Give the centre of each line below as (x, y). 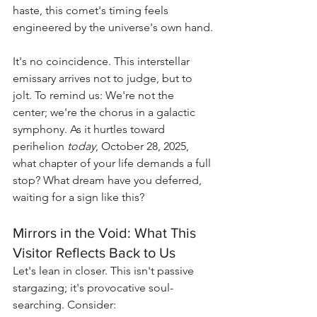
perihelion (40, 146)
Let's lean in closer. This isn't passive (105, 270)
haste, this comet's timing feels (92, 10)
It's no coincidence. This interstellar (103, 61)
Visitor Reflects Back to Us (94, 252)
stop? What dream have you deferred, (109, 180)
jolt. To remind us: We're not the (95, 95)
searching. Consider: (64, 304)
